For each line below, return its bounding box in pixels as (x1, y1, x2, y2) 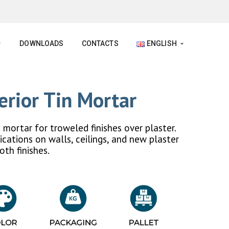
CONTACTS (81, 39, 119, 48)
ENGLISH (146, 39, 177, 48)
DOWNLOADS (19, 39, 64, 48)
